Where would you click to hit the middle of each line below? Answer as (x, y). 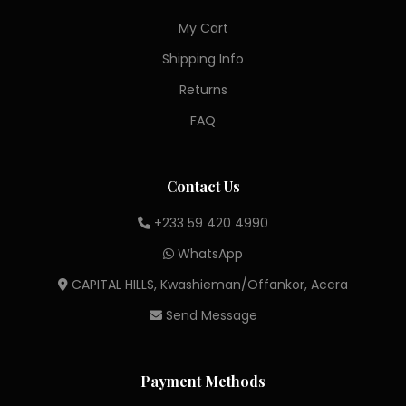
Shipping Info (203, 59)
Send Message (209, 315)
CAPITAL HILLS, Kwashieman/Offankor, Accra (208, 285)
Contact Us (203, 186)
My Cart (203, 28)
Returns (203, 90)
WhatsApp (208, 254)
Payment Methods (203, 381)
